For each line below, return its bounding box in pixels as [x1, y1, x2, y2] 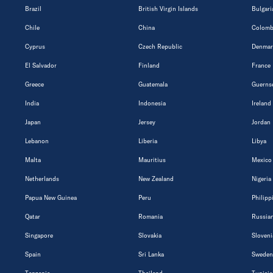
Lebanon [25, 136, 49, 145]
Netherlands [25, 174, 59, 183]
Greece [25, 80, 44, 88]
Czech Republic [138, 42, 182, 51]
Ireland [252, 99, 271, 107]
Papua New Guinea [25, 193, 77, 202]
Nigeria [252, 174, 271, 183]
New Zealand [138, 174, 174, 183]
